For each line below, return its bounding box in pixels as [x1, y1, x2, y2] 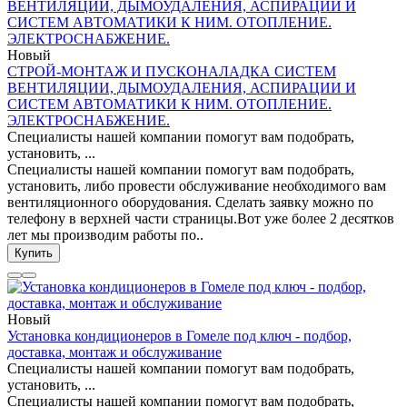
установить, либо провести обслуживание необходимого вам [7, 178, 386, 194]
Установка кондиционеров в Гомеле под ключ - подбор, [7, 328, 352, 344]
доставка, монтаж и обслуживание [7, 344, 222, 361]
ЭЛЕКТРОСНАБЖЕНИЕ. [7, 113, 170, 129]
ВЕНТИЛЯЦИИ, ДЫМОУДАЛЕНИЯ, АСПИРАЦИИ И [7, 80, 356, 96]
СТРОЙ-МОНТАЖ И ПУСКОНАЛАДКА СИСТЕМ [7, 64, 336, 80]
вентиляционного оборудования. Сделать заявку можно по [7, 194, 373, 211]
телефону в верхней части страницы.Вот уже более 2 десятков [7, 211, 394, 227]
